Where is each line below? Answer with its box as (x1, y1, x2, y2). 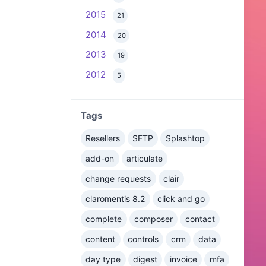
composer (134, 214, 173, 224)
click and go (157, 194, 205, 204)
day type (85, 254, 121, 265)
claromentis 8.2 (85, 194, 145, 204)
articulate (126, 153, 163, 164)
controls (128, 234, 159, 245)
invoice (169, 254, 197, 265)
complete (85, 214, 122, 224)
